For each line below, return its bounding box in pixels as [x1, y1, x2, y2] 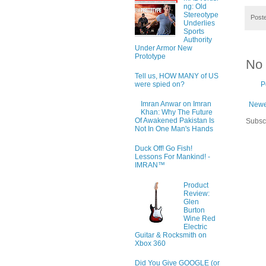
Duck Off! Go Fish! [135, 144, 192, 153]
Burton [183, 205, 205, 214]
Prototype [135, 52, 166, 61]
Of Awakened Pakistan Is [135, 116, 214, 125]
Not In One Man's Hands [135, 125, 213, 134]
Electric [183, 222, 207, 231]
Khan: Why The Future [140, 108, 213, 117]
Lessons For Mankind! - [135, 153, 210, 161]
